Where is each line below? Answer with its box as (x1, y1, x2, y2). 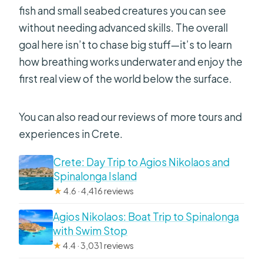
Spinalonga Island (53, 169, 137, 183)
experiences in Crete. (19, 127, 123, 140)
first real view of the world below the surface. (19, 72, 232, 85)
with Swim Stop (53, 224, 128, 237)
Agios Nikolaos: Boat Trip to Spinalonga (53, 210, 240, 223)
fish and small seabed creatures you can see (19, 4, 227, 17)
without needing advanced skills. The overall (19, 21, 228, 34)
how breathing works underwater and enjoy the (19, 55, 243, 68)
